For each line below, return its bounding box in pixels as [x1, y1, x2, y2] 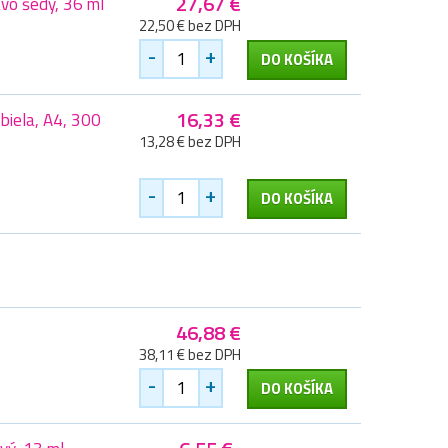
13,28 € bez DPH [139, 130, 241, 154]
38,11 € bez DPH [139, 343, 241, 367]
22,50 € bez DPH [139, 14, 241, 38]
